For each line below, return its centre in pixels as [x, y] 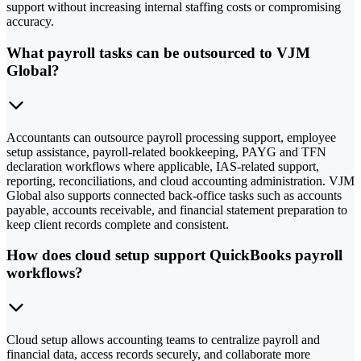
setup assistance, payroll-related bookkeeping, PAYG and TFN [166, 151]
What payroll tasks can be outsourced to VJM [158, 52]
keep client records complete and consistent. [118, 224]
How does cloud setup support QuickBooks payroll [174, 255]
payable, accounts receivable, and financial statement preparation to [177, 210]
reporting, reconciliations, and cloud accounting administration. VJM [180, 180]
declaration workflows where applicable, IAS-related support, [163, 166]
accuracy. [30, 22]
